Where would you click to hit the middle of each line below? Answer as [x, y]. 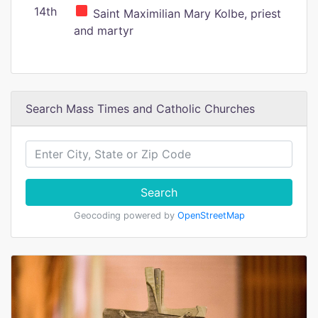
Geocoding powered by [125, 215]
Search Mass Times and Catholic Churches [140, 109]
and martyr [104, 31]
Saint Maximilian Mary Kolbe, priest [185, 13]
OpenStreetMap [211, 215]
